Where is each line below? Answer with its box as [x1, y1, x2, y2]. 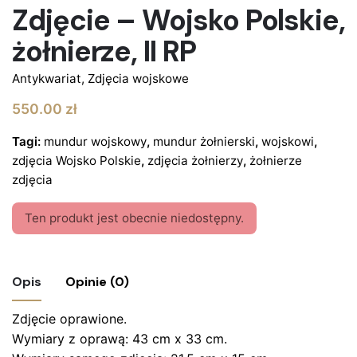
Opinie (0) [65, 273, 129, 291]
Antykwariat [12, 71, 81, 87]
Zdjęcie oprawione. [12, 311, 127, 328]
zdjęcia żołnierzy [147, 153, 243, 169]
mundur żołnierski [153, 134, 255, 150]
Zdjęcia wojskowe [88, 71, 189, 87]
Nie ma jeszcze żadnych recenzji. [12, 319, 213, 335]
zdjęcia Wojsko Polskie [12, 153, 141, 169]
